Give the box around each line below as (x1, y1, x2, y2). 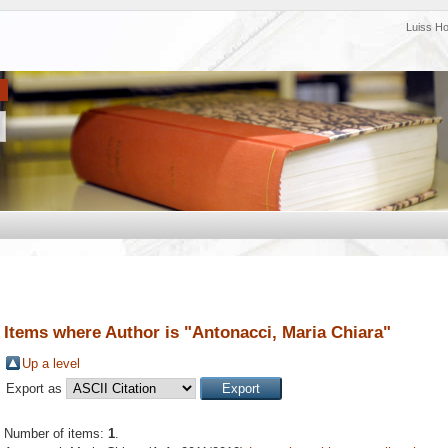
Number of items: (4, 426, 108, 442)
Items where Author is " (4, 322, 192, 342)
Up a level (22, 356, 80, 372)
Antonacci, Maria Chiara (192, 322, 383, 342)
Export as (6, 381, 66, 397)
